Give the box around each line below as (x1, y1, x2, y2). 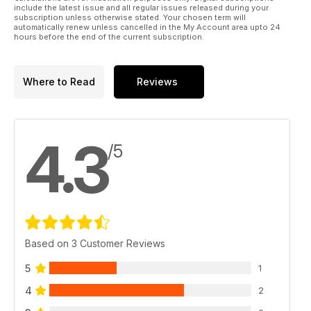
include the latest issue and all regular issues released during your (14, 2, 269, 12)
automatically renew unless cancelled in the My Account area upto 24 (14, 22, 280, 32)
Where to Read (23, 76, 95, 88)
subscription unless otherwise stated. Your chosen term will (14, 12, 246, 22)
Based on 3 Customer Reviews (25, 237, 165, 249)
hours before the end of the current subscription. (14, 31, 204, 42)
